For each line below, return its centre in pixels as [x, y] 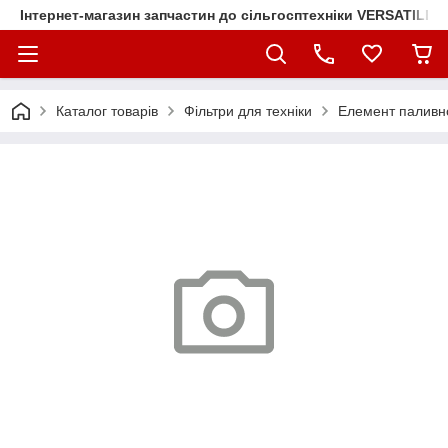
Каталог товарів [107, 111]
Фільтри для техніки [248, 111]
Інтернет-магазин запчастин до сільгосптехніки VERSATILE [227, 15]
